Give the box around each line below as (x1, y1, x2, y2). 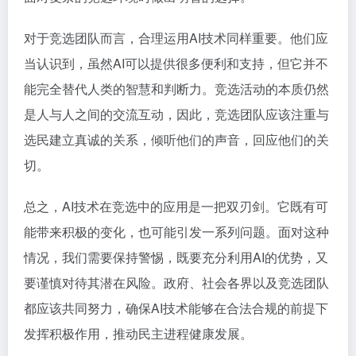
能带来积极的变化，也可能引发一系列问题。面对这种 (24, 222, 329, 241)
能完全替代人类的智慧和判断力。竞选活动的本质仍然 (24, 79, 329, 98)
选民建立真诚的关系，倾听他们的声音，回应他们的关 (24, 130, 329, 149)
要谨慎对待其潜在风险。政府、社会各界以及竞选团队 (24, 273, 329, 292)
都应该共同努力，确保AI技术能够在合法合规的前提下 (24, 299, 328, 317)
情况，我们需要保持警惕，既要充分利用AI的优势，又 (24, 248, 328, 266)
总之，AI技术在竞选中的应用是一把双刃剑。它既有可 (24, 197, 328, 215)
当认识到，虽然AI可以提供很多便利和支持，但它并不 (24, 54, 328, 72)
